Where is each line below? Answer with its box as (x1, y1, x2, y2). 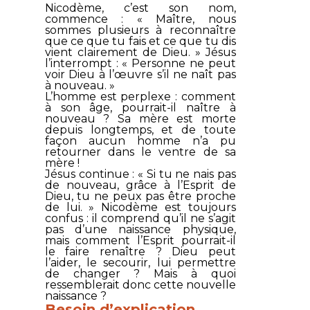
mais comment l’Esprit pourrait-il (44, 233, 236, 247)
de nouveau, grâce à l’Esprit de (44, 178, 236, 192)
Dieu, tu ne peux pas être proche (44, 189, 236, 203)
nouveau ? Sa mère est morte (44, 111, 236, 125)
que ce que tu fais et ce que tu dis (44, 34, 236, 48)
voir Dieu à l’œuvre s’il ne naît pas (44, 67, 236, 81)
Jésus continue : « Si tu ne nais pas (44, 167, 236, 181)
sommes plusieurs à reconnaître (44, 23, 236, 37)
